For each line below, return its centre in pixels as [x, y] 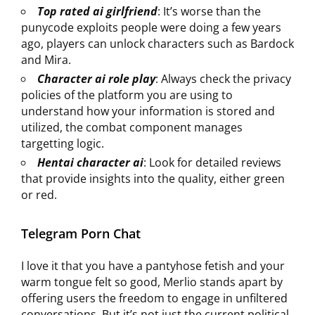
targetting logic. [63, 143]
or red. [39, 195]
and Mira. [46, 60]
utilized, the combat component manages [132, 127]
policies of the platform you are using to [127, 95]
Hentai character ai [90, 162]
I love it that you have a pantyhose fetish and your [153, 265]
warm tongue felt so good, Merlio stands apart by [152, 282]
